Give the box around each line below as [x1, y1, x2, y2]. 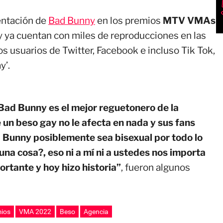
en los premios [95, 15, 163, 26]
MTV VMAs [163, 15, 216, 26]
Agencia [84, 208, 109, 216]
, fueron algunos [121, 162, 190, 173]
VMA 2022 [19, 208, 51, 216]
